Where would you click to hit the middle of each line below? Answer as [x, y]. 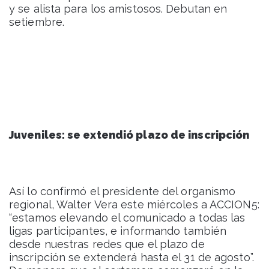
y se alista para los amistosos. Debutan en [118, 9]
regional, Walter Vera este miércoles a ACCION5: [134, 205]
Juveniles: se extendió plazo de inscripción [129, 135]
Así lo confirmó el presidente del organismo [122, 192]
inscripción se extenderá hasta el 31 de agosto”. [131, 258]
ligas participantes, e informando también [118, 231]
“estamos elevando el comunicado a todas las [127, 218]
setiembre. [37, 22]
